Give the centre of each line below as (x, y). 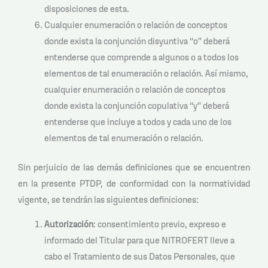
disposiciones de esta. (86, 8)
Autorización (68, 224)
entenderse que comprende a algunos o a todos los (141, 57)
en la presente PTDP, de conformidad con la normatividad (134, 183)
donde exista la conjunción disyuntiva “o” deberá (137, 41)
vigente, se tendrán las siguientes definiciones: (108, 199)
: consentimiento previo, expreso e (159, 224)
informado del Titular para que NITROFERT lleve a (139, 240)
